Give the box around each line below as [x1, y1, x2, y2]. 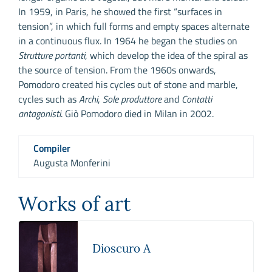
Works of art [18, 191, 131, 217]
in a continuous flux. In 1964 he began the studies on [18, 33, 237, 49]
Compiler [33, 141, 70, 156]
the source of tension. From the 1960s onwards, [18, 63, 216, 78]
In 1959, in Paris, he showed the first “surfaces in [18, 4, 222, 19]
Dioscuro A [92, 240, 151, 256]
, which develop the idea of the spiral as [85, 48, 248, 63]
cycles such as [18, 92, 79, 107]
